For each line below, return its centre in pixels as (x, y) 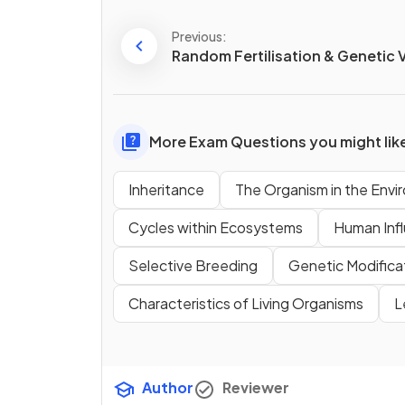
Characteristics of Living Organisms (246, 304)
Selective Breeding (193, 266)
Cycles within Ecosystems (216, 228)
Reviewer (256, 388)
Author (168, 388)
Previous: (199, 36)
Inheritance (166, 190)
